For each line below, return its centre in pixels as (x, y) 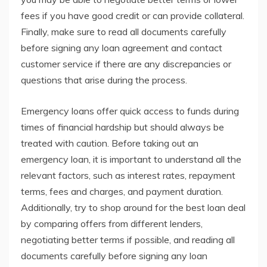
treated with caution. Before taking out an (110, 143)
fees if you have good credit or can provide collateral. (133, 16)
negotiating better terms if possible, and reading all (128, 240)
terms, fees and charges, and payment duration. (122, 192)
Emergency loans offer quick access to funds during (130, 111)
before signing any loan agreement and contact (122, 48)
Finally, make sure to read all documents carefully (124, 32)
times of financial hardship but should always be (122, 127)
